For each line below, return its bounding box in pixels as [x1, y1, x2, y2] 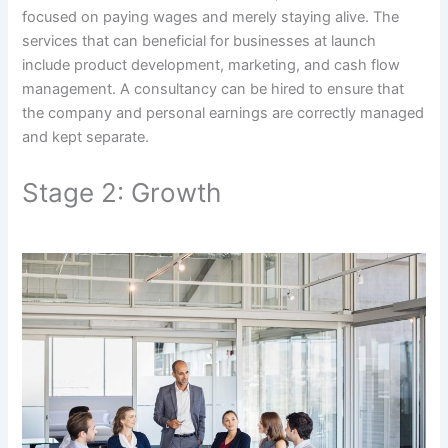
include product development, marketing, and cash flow [22, 55, 401, 74]
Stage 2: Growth [22, 177, 222, 209]
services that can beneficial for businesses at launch [22, 31, 377, 50]
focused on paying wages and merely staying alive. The [22, 7, 400, 26]
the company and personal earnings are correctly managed [22, 103, 425, 122]
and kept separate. [22, 127, 150, 146]
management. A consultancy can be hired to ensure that [22, 79, 405, 98]
